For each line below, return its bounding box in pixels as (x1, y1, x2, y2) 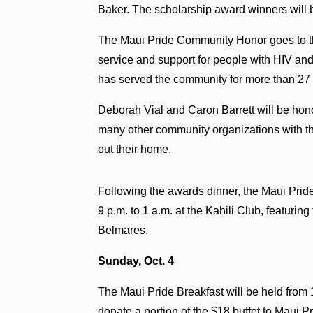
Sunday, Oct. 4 (98, 254, 175, 267)
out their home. (98, 143, 172, 155)
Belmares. (98, 224, 149, 236)
